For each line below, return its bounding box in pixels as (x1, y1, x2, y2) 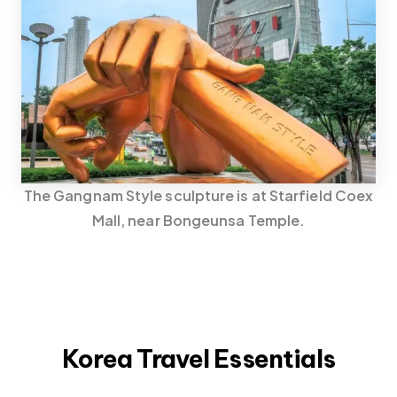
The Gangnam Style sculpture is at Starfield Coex (23, 185, 374, 205)
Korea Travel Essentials (62, 342, 335, 374)
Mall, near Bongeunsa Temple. (91, 210, 306, 230)
